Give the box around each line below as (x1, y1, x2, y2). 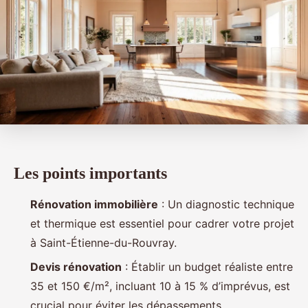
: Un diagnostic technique (158, 197, 294, 212)
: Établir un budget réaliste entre (122, 259, 293, 274)
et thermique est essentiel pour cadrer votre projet (30, 217, 294, 231)
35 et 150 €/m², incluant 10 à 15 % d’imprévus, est (30, 278, 290, 293)
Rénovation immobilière (30, 197, 158, 212)
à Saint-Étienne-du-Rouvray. (30, 236, 177, 250)
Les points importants (14, 164, 167, 183)
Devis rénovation (30, 259, 122, 274)
